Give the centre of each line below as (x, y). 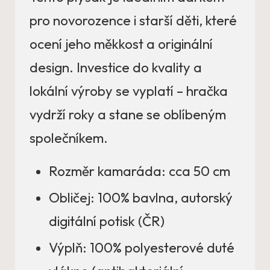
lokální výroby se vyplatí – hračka (129, 91)
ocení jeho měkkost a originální (121, 44)
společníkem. (69, 138)
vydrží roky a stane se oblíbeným (128, 115)
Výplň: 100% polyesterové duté (142, 248)
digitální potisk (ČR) (107, 221)
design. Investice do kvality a (116, 68)
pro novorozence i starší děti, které (133, 21)
